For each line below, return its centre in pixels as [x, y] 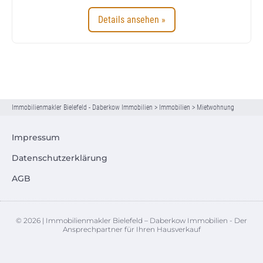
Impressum [36, 137]
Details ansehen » [131, 19]
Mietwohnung [215, 107]
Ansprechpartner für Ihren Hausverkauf [131, 229]
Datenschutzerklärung [60, 158]
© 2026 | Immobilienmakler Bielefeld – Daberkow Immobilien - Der [131, 220]
